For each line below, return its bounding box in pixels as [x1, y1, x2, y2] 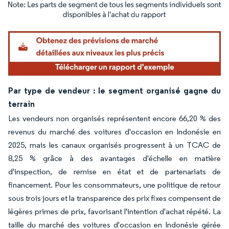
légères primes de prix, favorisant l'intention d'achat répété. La [8, 206, 221, 216]
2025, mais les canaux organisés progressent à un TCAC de [8, 140, 221, 150]
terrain [8, 98, 35, 109]
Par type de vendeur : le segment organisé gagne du [8, 85, 221, 96]
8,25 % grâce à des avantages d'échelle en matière [8, 153, 221, 163]
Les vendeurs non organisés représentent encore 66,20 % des [8, 113, 221, 123]
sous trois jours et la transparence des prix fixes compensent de [8, 193, 221, 203]
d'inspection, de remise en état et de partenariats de [8, 166, 221, 176]
